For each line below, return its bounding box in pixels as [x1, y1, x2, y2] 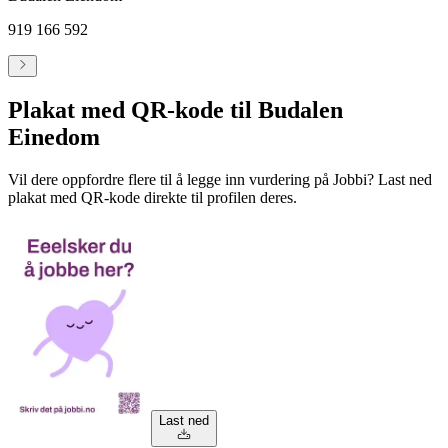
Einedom [8, 123, 100, 150]
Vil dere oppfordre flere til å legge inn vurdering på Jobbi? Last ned [8, 170, 432, 188]
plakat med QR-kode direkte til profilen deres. [8, 188, 297, 206]
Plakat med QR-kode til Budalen [8, 96, 343, 123]
